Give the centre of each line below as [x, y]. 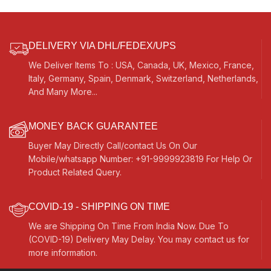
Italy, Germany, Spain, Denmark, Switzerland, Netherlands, [143, 78]
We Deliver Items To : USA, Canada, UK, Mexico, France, [141, 65]
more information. [63, 252]
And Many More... [63, 91]
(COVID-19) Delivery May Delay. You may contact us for [139, 239]
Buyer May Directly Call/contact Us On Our [113, 145]
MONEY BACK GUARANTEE [93, 126]
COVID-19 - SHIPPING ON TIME [99, 206]
